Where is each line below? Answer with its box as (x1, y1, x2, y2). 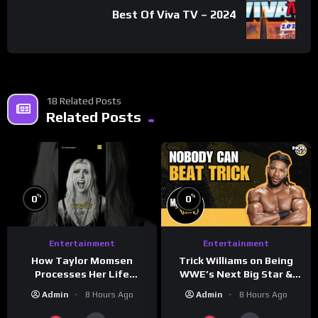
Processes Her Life (35, 268, 129, 280)
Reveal (219, 295, 253, 307)
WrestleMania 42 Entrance (169, 281, 303, 293)
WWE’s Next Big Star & (180, 268, 292, 280)
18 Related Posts (46, 94, 121, 106)
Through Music (45, 281, 119, 293)
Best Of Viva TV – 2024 (112, 7, 236, 21)
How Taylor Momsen (31, 254, 133, 266)
